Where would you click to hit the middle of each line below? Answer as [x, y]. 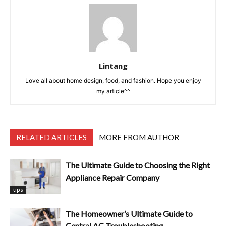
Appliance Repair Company [112, 177]
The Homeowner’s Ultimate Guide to [129, 213]
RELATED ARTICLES [51, 137]
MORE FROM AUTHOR [139, 137]
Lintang [113, 65]
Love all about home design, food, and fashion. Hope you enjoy [113, 80]
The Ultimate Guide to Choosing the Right [138, 165]
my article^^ [113, 91]
